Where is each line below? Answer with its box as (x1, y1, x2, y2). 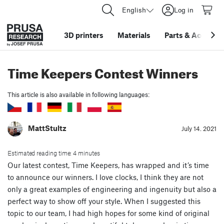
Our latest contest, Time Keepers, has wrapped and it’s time (7, 160, 209, 169)
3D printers (64, 30, 103, 39)
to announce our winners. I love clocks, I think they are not (7, 172, 203, 181)
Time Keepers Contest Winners (7, 61, 198, 81)
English (122, 5, 146, 14)
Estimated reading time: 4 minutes (7, 148, 100, 157)
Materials (117, 30, 150, 39)
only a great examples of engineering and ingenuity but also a (7, 184, 216, 193)
